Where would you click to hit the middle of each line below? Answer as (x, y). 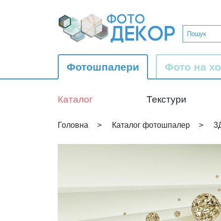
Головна (73, 125)
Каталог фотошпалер (151, 125)
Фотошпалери (103, 67)
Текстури (166, 99)
